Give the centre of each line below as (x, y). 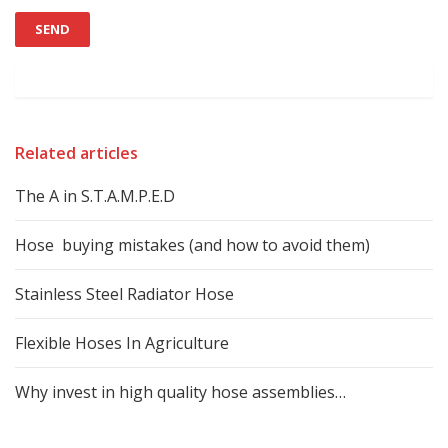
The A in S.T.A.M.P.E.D (95, 196)
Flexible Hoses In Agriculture (122, 343)
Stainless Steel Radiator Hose (124, 294)
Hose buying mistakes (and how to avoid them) (192, 245)
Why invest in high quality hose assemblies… (180, 392)
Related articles (76, 153)
